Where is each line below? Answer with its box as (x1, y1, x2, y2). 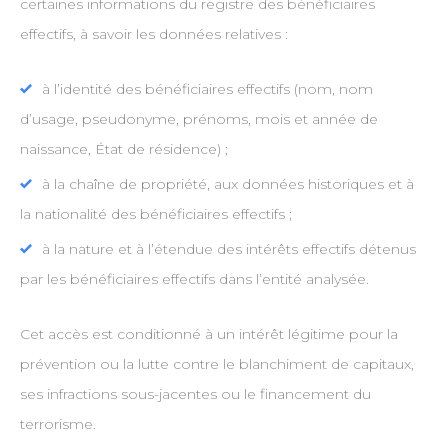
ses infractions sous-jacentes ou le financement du (19, 385, 371, 404)
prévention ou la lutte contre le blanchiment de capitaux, (19, 355, 414, 374)
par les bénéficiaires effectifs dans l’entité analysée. (19, 270, 369, 289)
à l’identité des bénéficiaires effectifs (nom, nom (41, 80, 373, 99)
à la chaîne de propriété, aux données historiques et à (41, 175, 414, 194)
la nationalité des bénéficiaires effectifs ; (19, 205, 292, 224)
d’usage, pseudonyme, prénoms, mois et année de (19, 110, 378, 129)
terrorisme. (19, 415, 96, 434)
